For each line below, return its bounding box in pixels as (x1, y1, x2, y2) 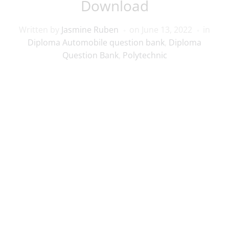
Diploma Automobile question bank (28, 37, 165, 48)
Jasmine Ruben (61, 24, 119, 35)
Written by (19, 24, 61, 35)
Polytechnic (122, 50, 167, 61)
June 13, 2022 (142, 24, 192, 35)
